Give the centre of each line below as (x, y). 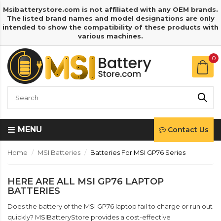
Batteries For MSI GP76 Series (138, 152)
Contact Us (188, 130)
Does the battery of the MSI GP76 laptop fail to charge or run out (110, 206)
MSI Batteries (59, 152)
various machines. (110, 36)
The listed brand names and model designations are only (110, 18)
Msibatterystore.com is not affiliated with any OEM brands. (110, 9)
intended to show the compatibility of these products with (110, 27)
